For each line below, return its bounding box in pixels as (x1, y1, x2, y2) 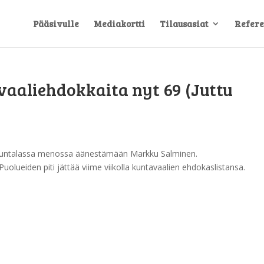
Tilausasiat (160, 18, 208, 29)
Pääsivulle (33, 18, 79, 29)
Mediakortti (94, 18, 145, 29)
